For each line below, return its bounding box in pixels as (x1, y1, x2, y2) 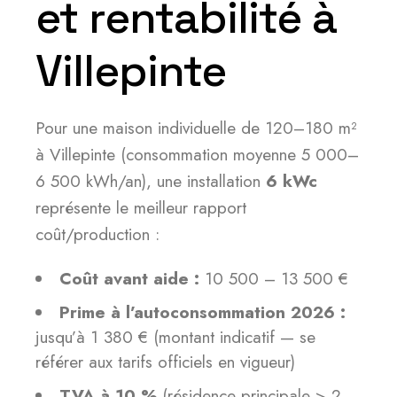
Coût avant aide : (59, 267, 199, 291)
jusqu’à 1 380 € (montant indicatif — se (35, 325, 315, 349)
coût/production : (35, 222, 160, 246)
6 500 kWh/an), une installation (35, 169, 266, 193)
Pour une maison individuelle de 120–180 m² (35, 116, 357, 140)
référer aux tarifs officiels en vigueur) (35, 350, 295, 374)
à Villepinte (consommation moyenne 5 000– (35, 143, 359, 167)
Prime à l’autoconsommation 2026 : (59, 300, 346, 324)
